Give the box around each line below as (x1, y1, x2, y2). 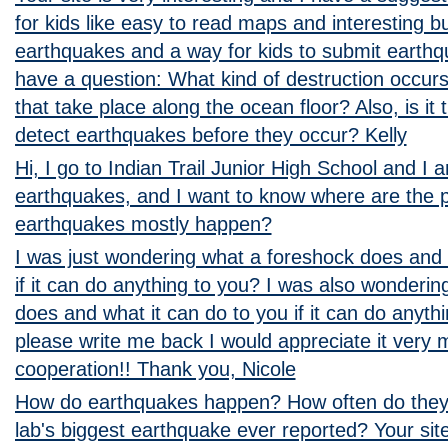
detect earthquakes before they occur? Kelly (14, 123, 407, 146)
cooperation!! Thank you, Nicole (14, 357, 296, 380)
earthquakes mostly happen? (14, 212, 272, 235)
